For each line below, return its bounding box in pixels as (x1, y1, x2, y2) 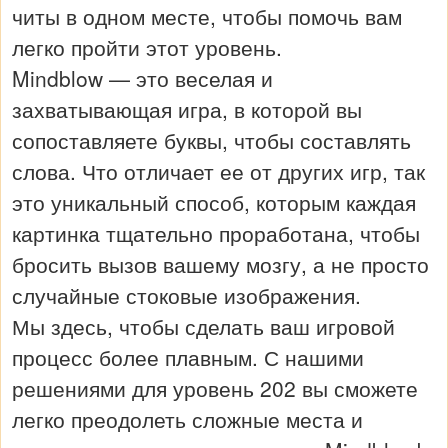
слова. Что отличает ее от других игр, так (12, 155, 425, 186)
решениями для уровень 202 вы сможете (12, 372, 418, 403)
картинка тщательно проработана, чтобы (12, 217, 420, 248)
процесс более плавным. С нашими (12, 341, 364, 372)
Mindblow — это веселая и (12, 62, 273, 93)
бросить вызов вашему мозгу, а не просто (12, 248, 429, 279)
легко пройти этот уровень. (12, 31, 282, 62)
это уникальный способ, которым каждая (12, 186, 416, 217)
